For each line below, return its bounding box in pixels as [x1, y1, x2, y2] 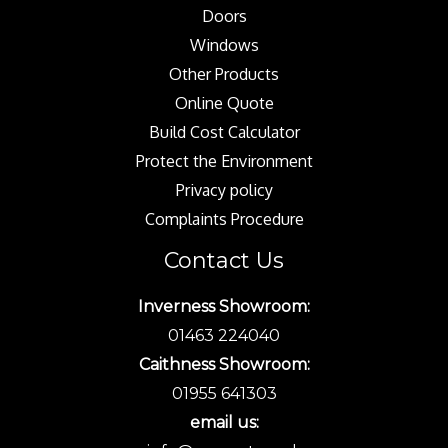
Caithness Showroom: [138, 354, 310, 374]
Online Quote [174, 92, 274, 113]
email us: [189, 412, 259, 432]
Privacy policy [175, 179, 273, 200]
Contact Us [164, 246, 284, 274]
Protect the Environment [135, 150, 313, 171]
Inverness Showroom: [138, 296, 310, 316]
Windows [189, 34, 259, 55]
